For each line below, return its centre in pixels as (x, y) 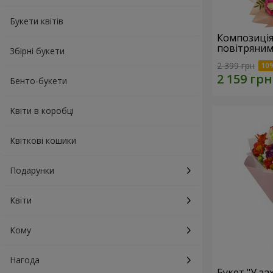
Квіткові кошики (43, 140)
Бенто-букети (38, 81)
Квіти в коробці (42, 111)
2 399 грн (236, 66)
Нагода (25, 260)
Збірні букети (37, 51)
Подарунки (32, 170)
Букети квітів (37, 21)
